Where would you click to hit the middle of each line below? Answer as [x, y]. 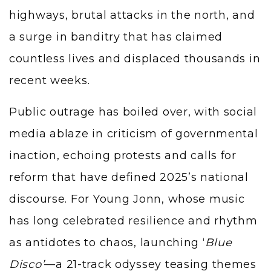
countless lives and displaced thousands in [135, 58]
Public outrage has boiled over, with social [133, 112]
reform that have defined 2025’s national [129, 177]
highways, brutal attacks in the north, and [132, 15]
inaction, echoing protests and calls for [123, 155]
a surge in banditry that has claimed [116, 37]
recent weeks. [51, 80]
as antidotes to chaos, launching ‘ [107, 242]
